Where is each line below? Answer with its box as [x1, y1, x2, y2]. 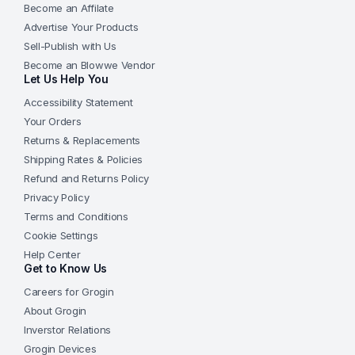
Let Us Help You [24, 72, 109, 86]
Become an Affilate [24, 2, 114, 15]
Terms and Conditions [24, 210, 128, 223]
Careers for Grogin [24, 285, 114, 299]
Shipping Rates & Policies [24, 153, 143, 166]
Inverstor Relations [24, 323, 111, 337]
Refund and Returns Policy [24, 172, 149, 185]
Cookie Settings [24, 229, 98, 242]
